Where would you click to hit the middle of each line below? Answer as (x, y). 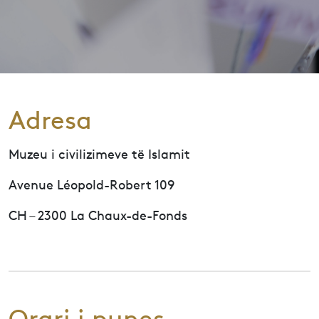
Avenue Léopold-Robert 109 (92, 184)
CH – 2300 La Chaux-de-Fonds (98, 215)
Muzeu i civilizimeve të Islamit (99, 154)
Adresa (50, 120)
